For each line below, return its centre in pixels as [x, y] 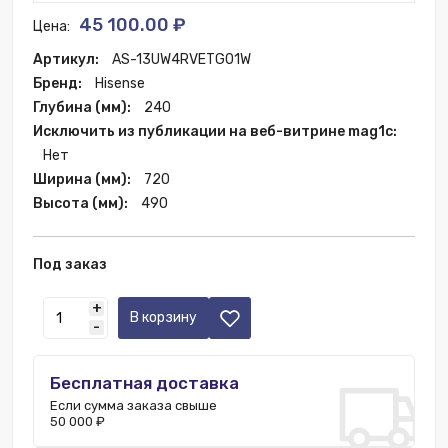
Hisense [120, 83]
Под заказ [70, 264]
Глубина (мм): [83, 107]
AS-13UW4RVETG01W [181, 59]
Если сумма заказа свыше [133, 405]
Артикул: [67, 59]
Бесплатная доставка [144, 383]
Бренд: [59, 83]
